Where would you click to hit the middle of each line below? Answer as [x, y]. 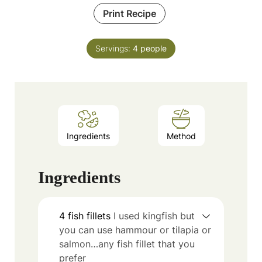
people [154, 48]
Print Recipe [130, 13]
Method [181, 136]
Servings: [114, 48]
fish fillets [89, 216]
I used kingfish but [154, 216]
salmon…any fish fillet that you [127, 244]
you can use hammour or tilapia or [135, 230]
